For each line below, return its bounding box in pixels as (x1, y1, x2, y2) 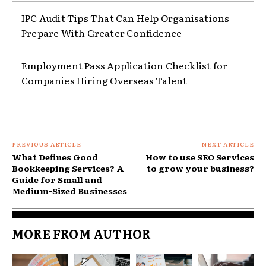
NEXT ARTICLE (201, 139, 254, 148)
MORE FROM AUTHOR (12, 224, 151, 242)
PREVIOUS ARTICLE (12, 139, 81, 148)
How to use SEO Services (145, 150, 254, 163)
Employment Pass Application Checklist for (21, 58, 228, 72)
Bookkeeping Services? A (12, 161, 124, 174)
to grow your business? (146, 161, 254, 174)
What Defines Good (12, 150, 98, 163)
